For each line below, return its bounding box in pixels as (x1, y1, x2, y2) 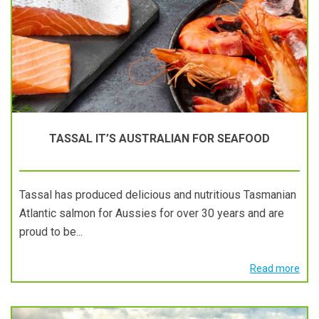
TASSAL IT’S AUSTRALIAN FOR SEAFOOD (49, 132, 270, 145)
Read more (250, 263, 300, 274)
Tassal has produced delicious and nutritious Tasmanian (19, 188, 296, 202)
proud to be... (19, 225, 83, 239)
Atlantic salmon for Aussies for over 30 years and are (19, 206, 284, 220)
